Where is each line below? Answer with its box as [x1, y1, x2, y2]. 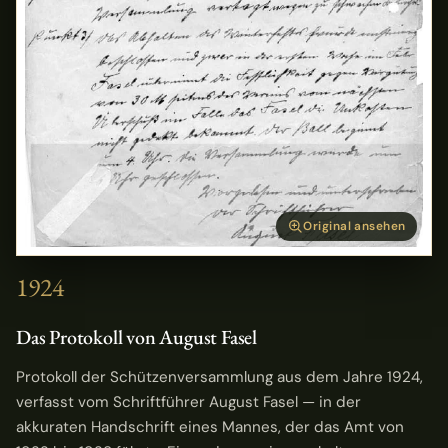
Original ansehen [303, 217, 406, 234]
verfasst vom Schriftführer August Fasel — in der [16, 391, 361, 412]
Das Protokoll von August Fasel [16, 324, 257, 351]
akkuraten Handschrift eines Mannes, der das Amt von [16, 416, 404, 437]
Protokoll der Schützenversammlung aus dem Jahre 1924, [16, 366, 423, 387]
